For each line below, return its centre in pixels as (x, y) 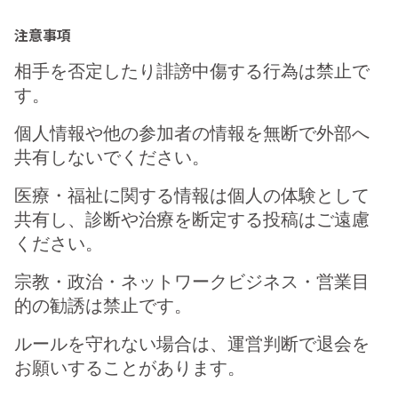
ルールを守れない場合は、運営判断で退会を (192, 344)
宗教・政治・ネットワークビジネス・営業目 (192, 282)
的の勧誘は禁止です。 (103, 306)
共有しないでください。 (112, 158)
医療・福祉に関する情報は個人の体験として (192, 196)
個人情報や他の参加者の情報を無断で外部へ (192, 134)
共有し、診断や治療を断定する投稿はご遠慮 (192, 220)
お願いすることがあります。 (130, 368)
